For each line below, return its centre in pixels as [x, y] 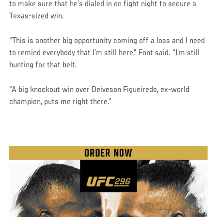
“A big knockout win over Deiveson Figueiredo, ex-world [100, 90]
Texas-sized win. [37, 17]
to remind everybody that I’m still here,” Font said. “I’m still [105, 54]
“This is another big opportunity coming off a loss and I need [107, 41]
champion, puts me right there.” [61, 102]
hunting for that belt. [43, 66]
